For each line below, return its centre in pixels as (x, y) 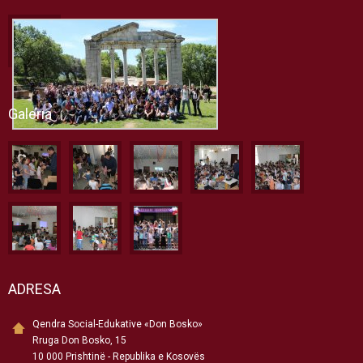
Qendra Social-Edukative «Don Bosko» (117, 324)
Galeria (30, 114)
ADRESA (34, 289)
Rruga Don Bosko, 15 (79, 340)
